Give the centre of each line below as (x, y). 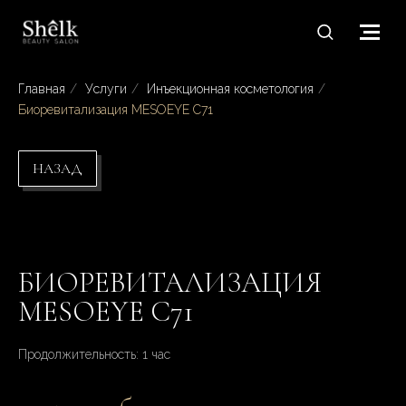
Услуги (106, 89)
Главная (42, 89)
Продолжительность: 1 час (94, 355)
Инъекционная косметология (230, 89)
